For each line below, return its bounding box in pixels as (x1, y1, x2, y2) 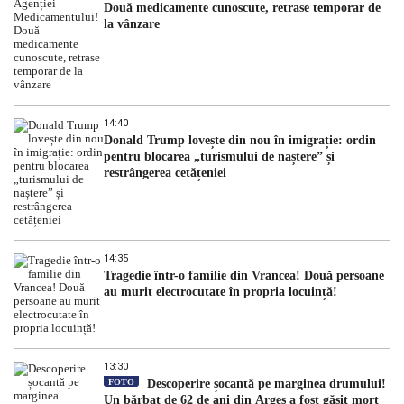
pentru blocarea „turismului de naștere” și (104, 149, 335, 163)
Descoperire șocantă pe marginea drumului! (143, 376, 386, 390)
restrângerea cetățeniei (104, 165, 226, 179)
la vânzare (104, 16, 160, 31)
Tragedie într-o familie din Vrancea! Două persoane (104, 268, 384, 282)
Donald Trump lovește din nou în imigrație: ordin (104, 133, 376, 147)
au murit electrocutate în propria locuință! (104, 284, 341, 298)
